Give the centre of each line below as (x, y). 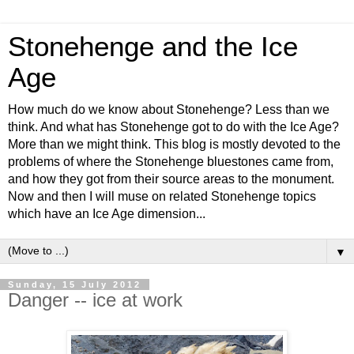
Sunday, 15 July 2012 (75, 284)
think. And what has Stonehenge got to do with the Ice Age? (173, 127)
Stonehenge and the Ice (153, 47)
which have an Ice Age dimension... (107, 214)
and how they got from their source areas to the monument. (171, 179)
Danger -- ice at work (95, 300)
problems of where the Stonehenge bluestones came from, (171, 162)
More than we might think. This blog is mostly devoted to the (174, 144)
